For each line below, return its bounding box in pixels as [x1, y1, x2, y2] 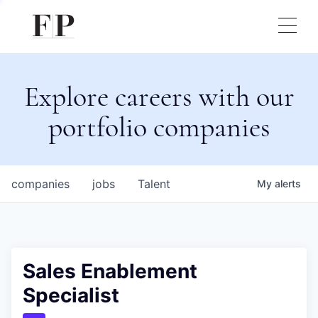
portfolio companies [48, 110, 270, 144]
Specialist [23, 283, 119, 307]
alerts [275, 177, 301, 190]
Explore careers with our [23, 79, 295, 114]
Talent [138, 177, 170, 191]
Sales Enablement [23, 259, 197, 283]
